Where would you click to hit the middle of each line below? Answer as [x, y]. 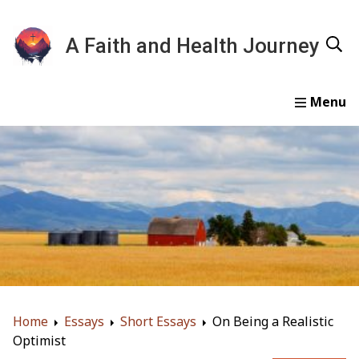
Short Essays [158, 322]
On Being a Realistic [273, 322]
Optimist [39, 341]
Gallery [256, 124]
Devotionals [107, 124]
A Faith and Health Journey [193, 46]
